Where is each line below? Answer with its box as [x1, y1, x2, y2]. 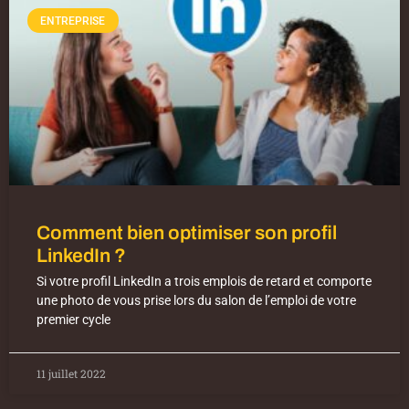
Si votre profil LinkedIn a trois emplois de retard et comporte [37, 274, 372, 289]
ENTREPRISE [40, 14, 106, 27]
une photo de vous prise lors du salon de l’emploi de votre [37, 293, 356, 309]
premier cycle [37, 312, 110, 328]
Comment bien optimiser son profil [37, 223, 337, 244]
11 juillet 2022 [37, 366, 106, 382]
